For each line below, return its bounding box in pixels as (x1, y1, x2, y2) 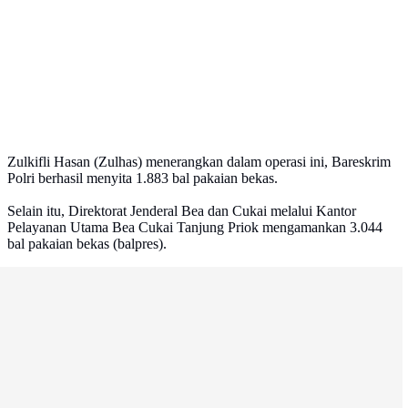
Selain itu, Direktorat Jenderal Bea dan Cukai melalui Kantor (7, 203, 356, 219)
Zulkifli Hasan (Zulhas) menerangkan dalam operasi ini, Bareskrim (7, 154, 391, 170)
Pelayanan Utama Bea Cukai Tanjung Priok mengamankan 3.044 (7, 219, 382, 236)
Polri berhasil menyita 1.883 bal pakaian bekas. (7, 170, 278, 187)
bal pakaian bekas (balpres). (7, 236, 167, 252)
